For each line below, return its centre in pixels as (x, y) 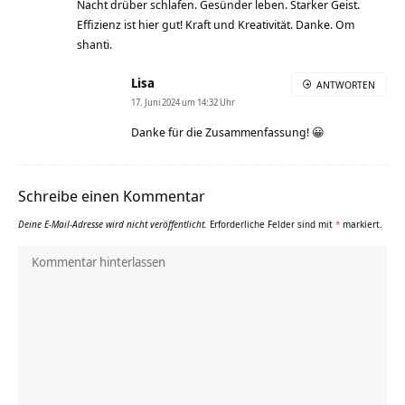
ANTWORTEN (346, 84)
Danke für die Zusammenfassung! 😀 (228, 132)
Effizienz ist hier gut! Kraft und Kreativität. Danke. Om (216, 24)
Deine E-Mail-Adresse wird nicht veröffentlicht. (113, 224)
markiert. (361, 224)
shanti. (94, 44)
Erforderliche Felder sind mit (273, 224)
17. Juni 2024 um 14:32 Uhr (183, 102)
